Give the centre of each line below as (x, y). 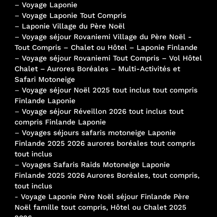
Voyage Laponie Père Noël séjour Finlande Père (105, 196)
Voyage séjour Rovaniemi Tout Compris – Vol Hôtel (112, 58)
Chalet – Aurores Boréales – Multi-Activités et (97, 69)
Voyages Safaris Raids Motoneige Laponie (96, 164)
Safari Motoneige (45, 79)
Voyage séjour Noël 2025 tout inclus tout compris (110, 90)
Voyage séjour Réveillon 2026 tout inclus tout (103, 111)
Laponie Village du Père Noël (73, 26)
